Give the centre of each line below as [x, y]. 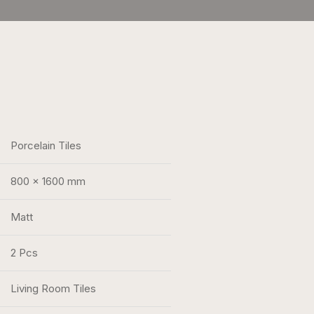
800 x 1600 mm [48, 181]
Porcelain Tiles [46, 145]
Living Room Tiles [53, 288]
